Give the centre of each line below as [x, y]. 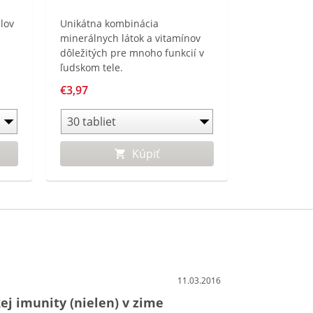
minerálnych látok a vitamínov [130, 38]
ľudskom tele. [92, 67]
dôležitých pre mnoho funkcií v [132, 53]
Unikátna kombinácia [109, 23]
